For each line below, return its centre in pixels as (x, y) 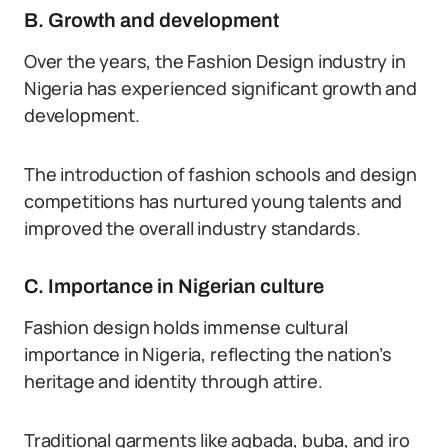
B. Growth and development (151, 20)
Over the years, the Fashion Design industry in (215, 61)
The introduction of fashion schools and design (220, 174)
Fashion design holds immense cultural (186, 327)
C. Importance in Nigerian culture (174, 286)
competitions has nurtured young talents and (213, 201)
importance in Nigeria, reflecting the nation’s (208, 354)
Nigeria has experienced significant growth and (220, 88)
